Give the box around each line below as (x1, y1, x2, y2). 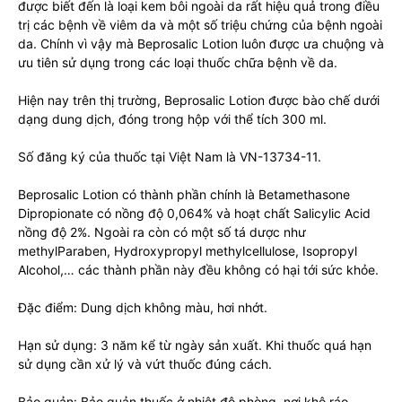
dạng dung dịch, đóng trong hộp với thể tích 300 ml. (18, 110, 327, 127)
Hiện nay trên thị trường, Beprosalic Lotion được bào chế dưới (18, 92, 380, 108)
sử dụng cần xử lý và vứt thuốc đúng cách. (18, 355, 272, 371)
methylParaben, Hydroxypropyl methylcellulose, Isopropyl (18, 242, 357, 258)
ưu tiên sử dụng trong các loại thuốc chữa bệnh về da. (18, 54, 337, 70)
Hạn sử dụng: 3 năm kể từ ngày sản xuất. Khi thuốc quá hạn (18, 336, 371, 353)
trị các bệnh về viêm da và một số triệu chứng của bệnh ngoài (18, 16, 382, 32)
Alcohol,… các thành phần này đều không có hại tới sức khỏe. (18, 261, 379, 277)
